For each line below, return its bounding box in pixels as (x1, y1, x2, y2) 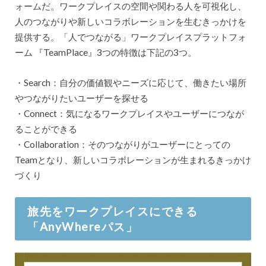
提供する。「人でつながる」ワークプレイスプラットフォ (14, 31, 246, 43)
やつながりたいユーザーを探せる (14, 92, 148, 103)
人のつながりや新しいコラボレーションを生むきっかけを (14, 16, 246, 27)
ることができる (14, 123, 77, 134)
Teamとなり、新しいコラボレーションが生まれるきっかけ (14, 154, 251, 165)
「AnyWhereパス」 (27, 219, 138, 233)
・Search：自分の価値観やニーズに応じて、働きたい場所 (14, 77, 246, 88)
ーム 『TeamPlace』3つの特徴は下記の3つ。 (14, 47, 197, 58)
